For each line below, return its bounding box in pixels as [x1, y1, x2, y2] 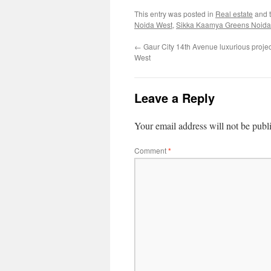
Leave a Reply [134, 89, 215, 106]
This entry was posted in [134, 8, 215, 19]
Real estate [215, 8, 253, 19]
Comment [134, 145, 168, 155]
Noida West [134, 19, 172, 30]
